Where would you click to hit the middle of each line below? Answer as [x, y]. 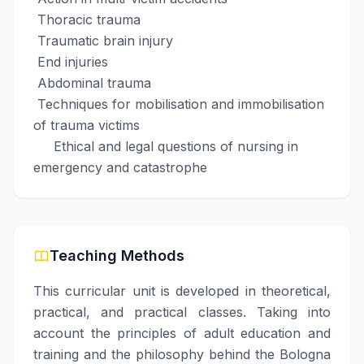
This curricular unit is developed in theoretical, [182, 291]
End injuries [71, 62]
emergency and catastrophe [120, 167]
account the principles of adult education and [182, 333]
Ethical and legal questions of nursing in [166, 146]
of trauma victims [87, 125]
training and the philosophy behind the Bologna [182, 354]
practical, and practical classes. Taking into [182, 312]
